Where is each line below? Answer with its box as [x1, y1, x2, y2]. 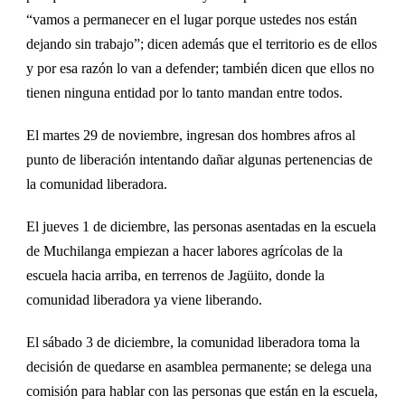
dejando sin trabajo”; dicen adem [26, 36, 212, 52]
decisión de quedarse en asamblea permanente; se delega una [26, 359, 372, 375]
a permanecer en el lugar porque [70, 12, 259, 28]
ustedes [259, 12, 301, 28]
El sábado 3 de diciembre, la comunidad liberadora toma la [26, 334, 360, 351]
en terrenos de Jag [145, 268, 247, 284]
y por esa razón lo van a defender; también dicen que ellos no [26, 61, 374, 77]
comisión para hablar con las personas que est [26, 383, 285, 400]
